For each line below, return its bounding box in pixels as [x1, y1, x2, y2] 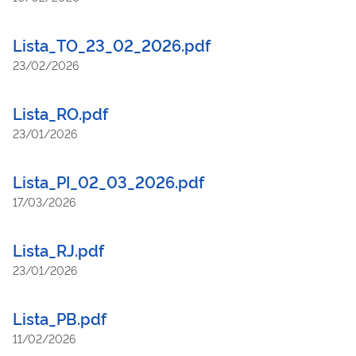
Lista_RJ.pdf [13, 238, 104, 261]
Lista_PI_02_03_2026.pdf [13, 169, 204, 192]
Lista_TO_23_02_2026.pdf [13, 33, 211, 56]
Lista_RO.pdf [13, 101, 108, 124]
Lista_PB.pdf [13, 306, 106, 329]
